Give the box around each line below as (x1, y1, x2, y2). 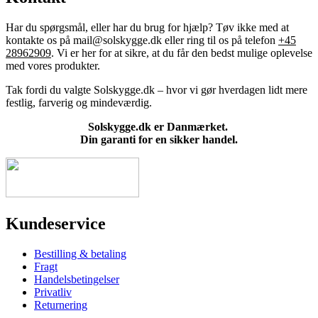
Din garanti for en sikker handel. (80, 133, 238, 146)
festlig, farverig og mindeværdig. (6, 97, 152, 109)
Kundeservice (6, 214, 106, 234)
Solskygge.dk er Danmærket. (87, 121, 231, 133)
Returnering (34, 299, 87, 312)
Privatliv (34, 286, 72, 299)
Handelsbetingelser (34, 273, 119, 286)
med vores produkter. (6, 60, 100, 72)
